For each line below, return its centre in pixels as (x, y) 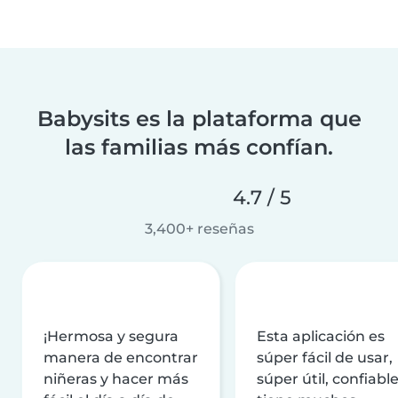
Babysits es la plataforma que (199, 118)
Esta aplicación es (321, 336)
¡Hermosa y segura (111, 336)
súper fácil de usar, (325, 357)
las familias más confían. (199, 147)
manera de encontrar (121, 357)
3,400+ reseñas (199, 228)
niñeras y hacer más (116, 378)
